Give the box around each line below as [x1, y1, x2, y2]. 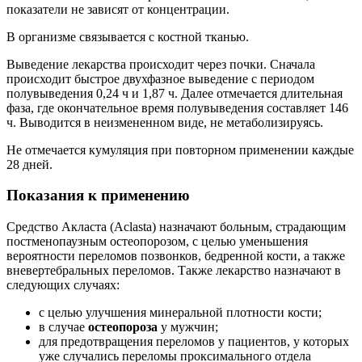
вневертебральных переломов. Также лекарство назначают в [6, 263, 341, 278]
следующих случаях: [6, 278, 120, 293]
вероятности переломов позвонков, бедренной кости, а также [6, 249, 345, 263]
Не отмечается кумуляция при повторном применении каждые [6, 142, 354, 157]
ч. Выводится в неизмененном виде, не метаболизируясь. [6, 115, 323, 129]
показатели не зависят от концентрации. [6, 2, 229, 16]
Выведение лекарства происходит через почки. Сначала [6, 57, 315, 71]
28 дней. [6, 157, 53, 171]
